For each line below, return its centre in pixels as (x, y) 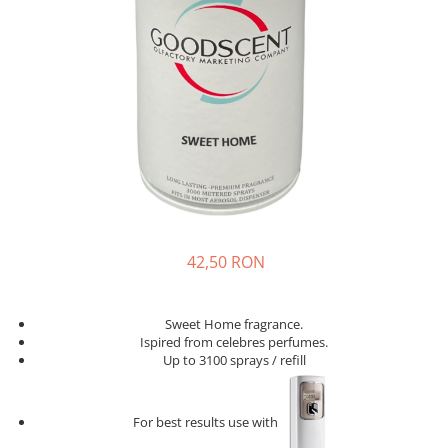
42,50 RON (226, 262)
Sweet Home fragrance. (234, 324)
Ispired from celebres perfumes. (234, 342)
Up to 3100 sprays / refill (234, 360)
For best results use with (206, 422)
